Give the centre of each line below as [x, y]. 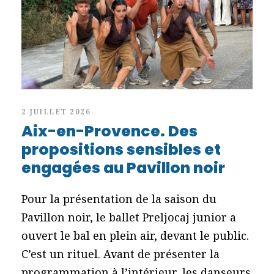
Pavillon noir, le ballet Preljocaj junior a [129, 217]
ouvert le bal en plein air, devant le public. [135, 235]
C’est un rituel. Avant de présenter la [120, 254]
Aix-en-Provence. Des [109, 131]
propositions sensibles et [121, 149]
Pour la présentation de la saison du [119, 198]
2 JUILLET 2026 [56, 111]
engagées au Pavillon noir [123, 168]
